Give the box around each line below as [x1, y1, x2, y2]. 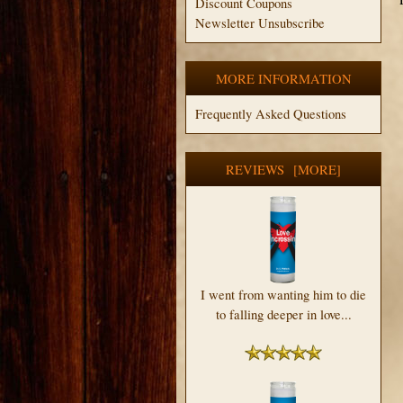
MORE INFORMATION [215, 69, 352, 87]
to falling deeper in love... [215, 305, 352, 323]
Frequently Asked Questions [195, 104, 346, 122]
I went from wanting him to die [201, 285, 366, 303]
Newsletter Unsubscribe [195, 13, 325, 31]
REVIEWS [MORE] [226, 160, 341, 178]
